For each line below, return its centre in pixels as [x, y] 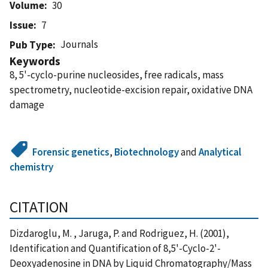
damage [27, 104]
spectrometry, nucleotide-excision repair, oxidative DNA [131, 89]
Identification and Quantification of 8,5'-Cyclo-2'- [115, 248]
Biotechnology [147, 152]
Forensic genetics [71, 152]
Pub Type [31, 45]
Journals [80, 44]
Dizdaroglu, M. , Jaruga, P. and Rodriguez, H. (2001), [119, 233]
